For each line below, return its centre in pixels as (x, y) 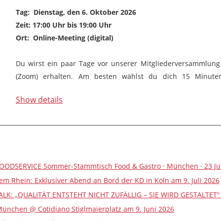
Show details (39, 100)
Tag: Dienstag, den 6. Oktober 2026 (76, 12)
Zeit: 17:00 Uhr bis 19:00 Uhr (65, 25)
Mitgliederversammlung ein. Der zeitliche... (87, 89)
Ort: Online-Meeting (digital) (65, 38)
